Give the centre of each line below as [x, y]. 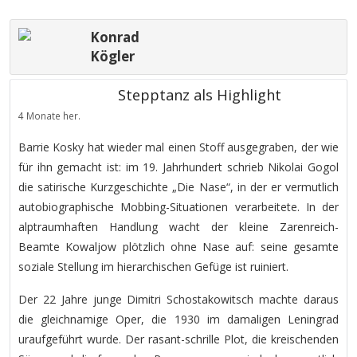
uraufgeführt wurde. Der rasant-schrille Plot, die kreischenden [178, 339]
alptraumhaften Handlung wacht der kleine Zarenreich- [178, 226]
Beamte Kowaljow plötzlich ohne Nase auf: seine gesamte [178, 246]
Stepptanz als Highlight [200, 94]
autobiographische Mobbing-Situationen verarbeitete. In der [178, 206]
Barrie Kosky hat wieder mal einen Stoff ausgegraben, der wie [178, 147]
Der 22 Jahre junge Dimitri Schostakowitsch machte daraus [178, 299]
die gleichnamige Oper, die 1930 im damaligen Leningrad [178, 319]
